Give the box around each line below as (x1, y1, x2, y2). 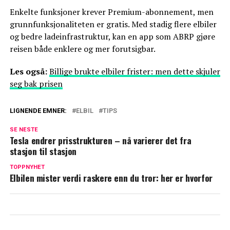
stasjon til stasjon (9, 144, 76, 158)
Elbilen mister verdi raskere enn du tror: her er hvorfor (9, 171, 213, 185)
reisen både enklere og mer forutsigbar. (9, 43, 156, 55)
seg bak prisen (9, 78, 63, 90)
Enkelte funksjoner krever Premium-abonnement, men (9, 6, 214, 18)
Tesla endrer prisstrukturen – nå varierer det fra (9, 133, 191, 147)
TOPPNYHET (9, 164, 45, 171)
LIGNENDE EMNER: (9, 107, 67, 115)
